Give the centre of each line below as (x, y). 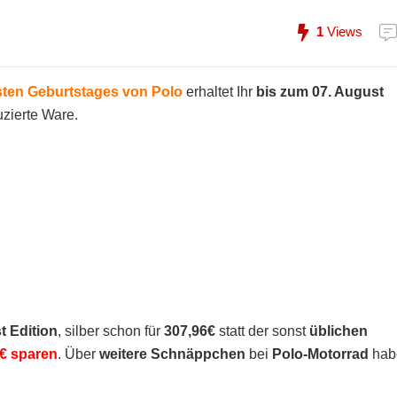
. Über (78, 354)
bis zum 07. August (320, 92)
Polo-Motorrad (320, 354)
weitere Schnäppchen (172, 354)
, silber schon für (111, 331)
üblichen (339, 331)
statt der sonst (262, 331)
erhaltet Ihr (219, 92)
